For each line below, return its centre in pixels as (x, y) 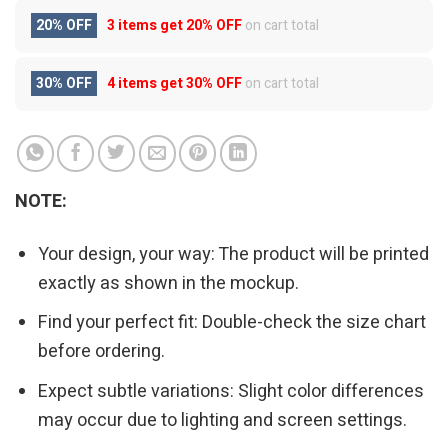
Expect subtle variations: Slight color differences (231, 392)
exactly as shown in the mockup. (169, 283)
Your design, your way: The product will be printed (234, 254)
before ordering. (102, 352)
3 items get (146, 26)
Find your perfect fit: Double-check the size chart (232, 323)
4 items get (146, 84)
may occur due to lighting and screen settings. (223, 421)
